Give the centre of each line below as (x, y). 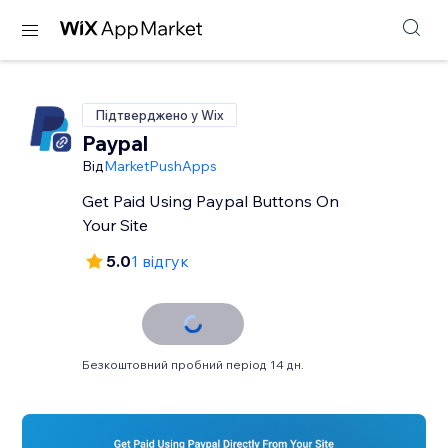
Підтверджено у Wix (160, 115)
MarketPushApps (161, 166)
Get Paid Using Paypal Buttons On (211, 201)
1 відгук (160, 261)
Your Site (115, 225)
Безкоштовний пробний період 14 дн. (193, 364)
